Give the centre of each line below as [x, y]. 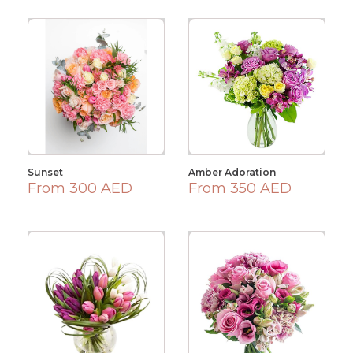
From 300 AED [80, 188]
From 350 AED [240, 188]
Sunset [45, 172]
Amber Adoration [232, 172]
